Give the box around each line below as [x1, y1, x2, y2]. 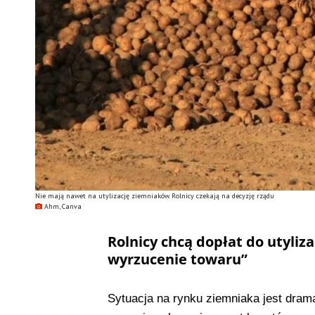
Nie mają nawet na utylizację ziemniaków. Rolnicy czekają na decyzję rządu [34, 191, 274, 201]
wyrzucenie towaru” [107, 250, 247, 269]
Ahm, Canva [44, 202, 82, 212]
